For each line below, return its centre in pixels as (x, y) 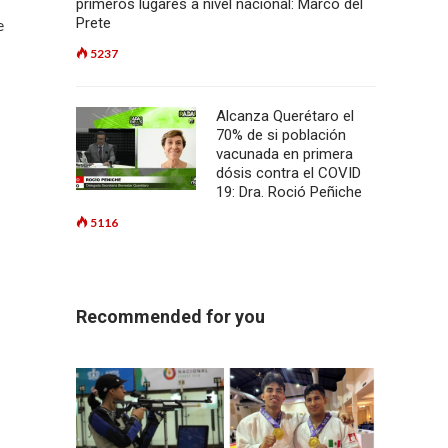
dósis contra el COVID (288, 173)
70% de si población (281, 135)
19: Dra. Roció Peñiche (289, 192)
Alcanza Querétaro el (285, 116)
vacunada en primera (284, 154)
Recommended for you (170, 316)
